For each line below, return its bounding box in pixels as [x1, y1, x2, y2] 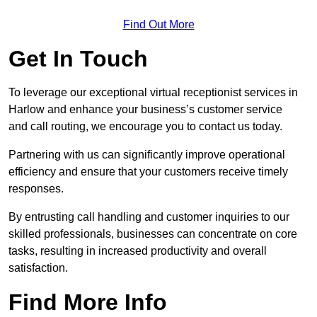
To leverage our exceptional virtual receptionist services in [8, 86, 298, 99]
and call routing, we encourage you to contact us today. [8, 120, 282, 133]
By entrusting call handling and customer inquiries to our [8, 211, 289, 224]
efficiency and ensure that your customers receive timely [8, 166, 288, 178]
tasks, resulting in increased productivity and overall [8, 245, 267, 258]
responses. [8, 183, 64, 195]
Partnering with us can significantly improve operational [8, 149, 285, 161]
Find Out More [122, 18, 195, 31]
